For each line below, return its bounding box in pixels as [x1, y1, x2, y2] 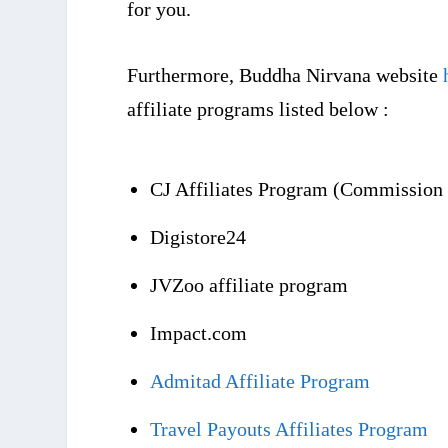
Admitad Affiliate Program [150, 370, 371, 392]
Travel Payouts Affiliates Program [150, 418, 429, 440]
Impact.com [150, 322, 248, 344]
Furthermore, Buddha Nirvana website [127, 64, 444, 86]
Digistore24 [150, 226, 247, 248]
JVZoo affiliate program [150, 274, 349, 296]
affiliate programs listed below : [127, 98, 390, 120]
